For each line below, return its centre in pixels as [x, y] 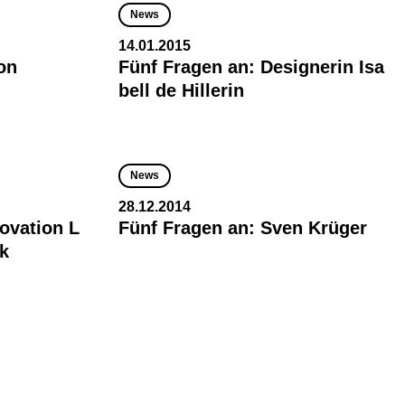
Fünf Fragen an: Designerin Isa [251, 67]
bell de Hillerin [181, 90]
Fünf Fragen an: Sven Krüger [243, 228]
